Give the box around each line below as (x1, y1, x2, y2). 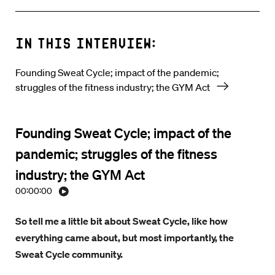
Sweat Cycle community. (15, 248, 123, 260)
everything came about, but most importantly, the (15, 231, 234, 244)
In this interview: (15, 34, 156, 52)
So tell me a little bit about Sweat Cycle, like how (15, 215, 228, 227)
